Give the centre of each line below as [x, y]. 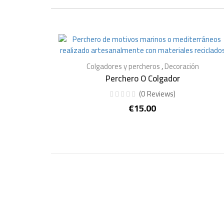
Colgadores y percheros [123, 66]
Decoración [181, 66]
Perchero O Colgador [142, 78]
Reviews [160, 94]
